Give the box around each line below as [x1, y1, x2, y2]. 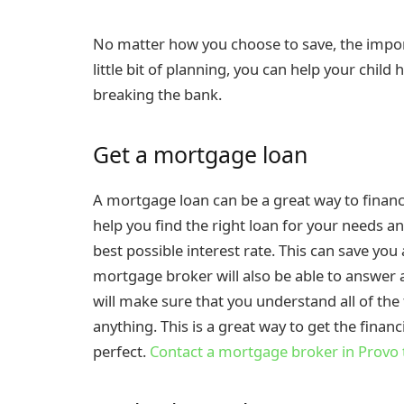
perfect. [93, 341, 150, 363]
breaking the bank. [93, 84, 222, 106]
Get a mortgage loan [93, 138, 308, 170]
